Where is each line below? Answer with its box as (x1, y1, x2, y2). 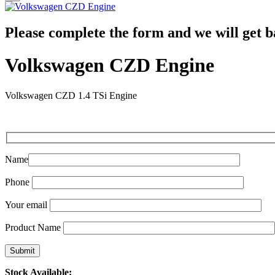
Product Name (5, 222, 63, 233)
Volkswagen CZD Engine (5, 54, 214, 77)
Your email (5, 199, 50, 211)
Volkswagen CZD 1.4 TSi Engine (5, 90, 137, 101)
